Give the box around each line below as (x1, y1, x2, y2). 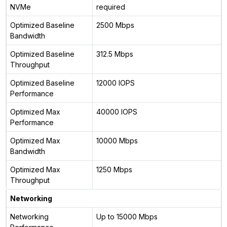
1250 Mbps (96, 165, 132, 174)
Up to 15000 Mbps (96, 212, 158, 221)
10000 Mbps (96, 136, 138, 145)
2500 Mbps (96, 20, 134, 29)
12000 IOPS (96, 78, 135, 87)
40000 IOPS (96, 107, 137, 116)
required (96, 2, 125, 11)
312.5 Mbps (96, 49, 133, 58)
